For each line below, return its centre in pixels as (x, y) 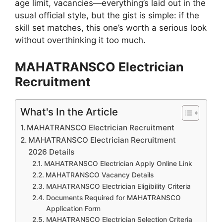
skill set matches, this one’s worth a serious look (111, 28)
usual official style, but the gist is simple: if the (107, 15)
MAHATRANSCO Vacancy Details (99, 175)
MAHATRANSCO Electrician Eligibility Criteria (118, 186)
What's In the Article (69, 111)
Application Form (73, 208)
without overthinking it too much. (80, 40)
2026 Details (52, 152)
